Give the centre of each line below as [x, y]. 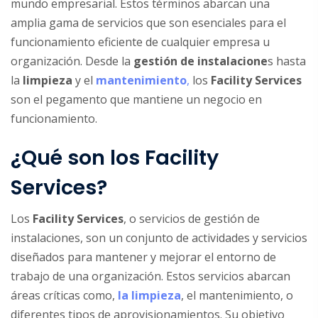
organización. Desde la [72, 61]
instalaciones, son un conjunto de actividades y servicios [159, 237]
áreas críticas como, [64, 295]
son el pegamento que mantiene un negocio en [136, 99]
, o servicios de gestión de [192, 218]
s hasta [287, 61]
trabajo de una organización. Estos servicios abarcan [150, 276]
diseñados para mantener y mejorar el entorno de [143, 257]
